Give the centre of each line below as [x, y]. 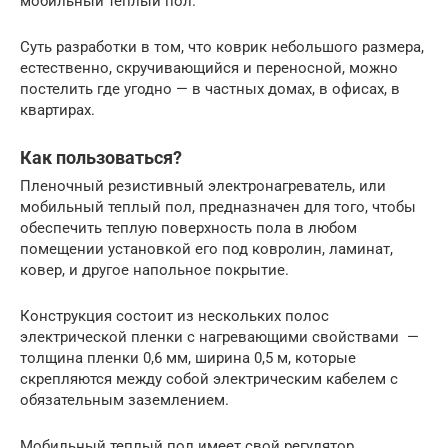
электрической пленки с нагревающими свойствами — [219, 336]
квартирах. [57, 109]
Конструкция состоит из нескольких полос [174, 315]
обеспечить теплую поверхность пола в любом [188, 227]
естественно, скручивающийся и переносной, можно [209, 67]
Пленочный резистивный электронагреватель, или [203, 185]
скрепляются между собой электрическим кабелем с [209, 378]
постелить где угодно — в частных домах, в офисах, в [210, 88]
